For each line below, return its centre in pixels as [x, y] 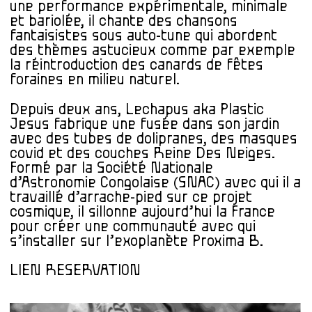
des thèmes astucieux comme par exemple [153, 51]
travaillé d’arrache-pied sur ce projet [131, 197]
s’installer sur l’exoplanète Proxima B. [136, 241]
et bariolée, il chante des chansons [124, 22]
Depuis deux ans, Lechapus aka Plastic [137, 109]
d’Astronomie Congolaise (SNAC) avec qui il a [155, 182]
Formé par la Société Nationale [111, 168]
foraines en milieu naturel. [95, 80]
